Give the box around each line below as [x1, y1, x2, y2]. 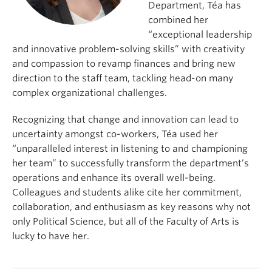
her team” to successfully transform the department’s [12, 158, 249, 169]
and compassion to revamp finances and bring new [12, 58, 236, 69]
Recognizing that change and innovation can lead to [12, 114, 239, 125]
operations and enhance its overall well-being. [12, 172, 216, 183]
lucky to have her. [12, 231, 89, 242]
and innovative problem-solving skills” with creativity [12, 44, 245, 55]
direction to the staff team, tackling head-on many [12, 73, 233, 84]
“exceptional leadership [148, 29, 252, 40]
